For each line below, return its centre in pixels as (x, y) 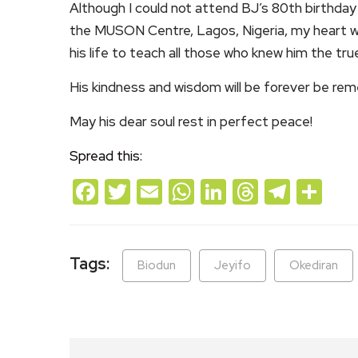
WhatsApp (255, 191)
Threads (306, 191)
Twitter (173, 191)
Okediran (314, 265)
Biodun (157, 265)
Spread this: (106, 155)
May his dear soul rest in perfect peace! (191, 121)
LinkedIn (275, 191)
